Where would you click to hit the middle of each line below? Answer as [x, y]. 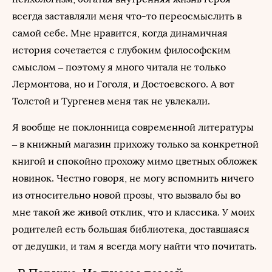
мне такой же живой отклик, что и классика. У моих [133, 212]
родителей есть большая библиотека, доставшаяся [131, 229]
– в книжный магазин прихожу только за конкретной [135, 144]
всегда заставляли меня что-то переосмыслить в [127, 16]
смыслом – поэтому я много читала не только [119, 67]
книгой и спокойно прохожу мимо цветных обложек [135, 161]
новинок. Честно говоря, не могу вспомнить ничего [133, 178]
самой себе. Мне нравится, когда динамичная [120, 33]
